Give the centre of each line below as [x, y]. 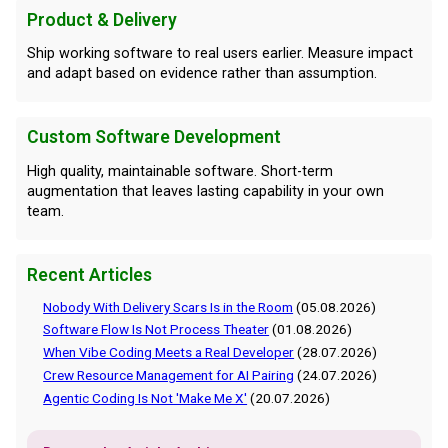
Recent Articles [89, 275]
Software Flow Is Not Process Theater [156, 329]
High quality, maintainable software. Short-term [179, 171]
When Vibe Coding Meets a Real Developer [169, 352]
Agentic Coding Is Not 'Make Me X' [145, 397]
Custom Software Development [153, 137]
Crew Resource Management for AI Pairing [169, 375]
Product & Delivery [101, 19]
